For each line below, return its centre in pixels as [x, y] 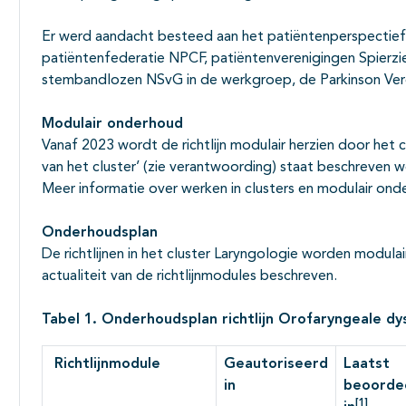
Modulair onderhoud [112, 124]
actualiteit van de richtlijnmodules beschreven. [189, 276]
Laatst [367, 364]
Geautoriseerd [276, 364]
